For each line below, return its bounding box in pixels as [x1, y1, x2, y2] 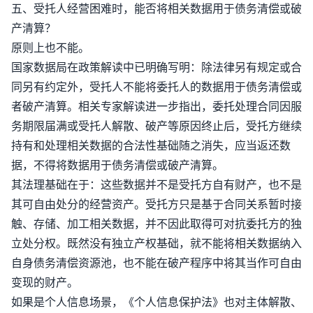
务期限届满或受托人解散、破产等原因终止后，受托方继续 [11, 118, 302, 133]
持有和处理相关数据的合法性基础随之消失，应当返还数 [11, 138, 291, 153]
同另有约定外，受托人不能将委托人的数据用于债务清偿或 [11, 79, 302, 94]
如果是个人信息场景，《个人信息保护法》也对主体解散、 [11, 294, 302, 310]
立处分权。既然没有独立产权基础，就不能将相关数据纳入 [11, 235, 302, 251]
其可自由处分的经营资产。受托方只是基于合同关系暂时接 [11, 196, 302, 212]
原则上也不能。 [11, 40, 89, 55]
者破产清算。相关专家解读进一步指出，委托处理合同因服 [11, 99, 302, 114]
